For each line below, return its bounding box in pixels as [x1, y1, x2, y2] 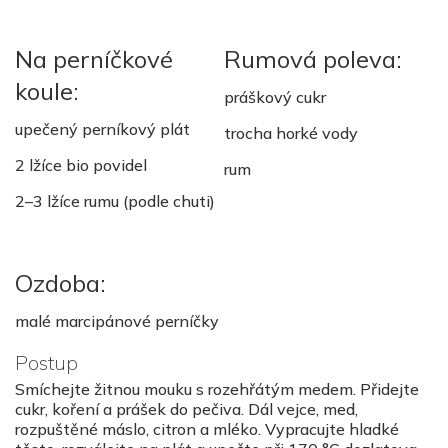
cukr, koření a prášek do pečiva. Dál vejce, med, [15, 399, 358, 420]
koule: [15, 76, 78, 107]
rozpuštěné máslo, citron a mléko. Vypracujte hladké [15, 419, 399, 440]
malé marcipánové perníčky [15, 311, 219, 332]
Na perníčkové [15, 44, 173, 75]
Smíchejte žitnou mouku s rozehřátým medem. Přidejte [15, 379, 419, 400]
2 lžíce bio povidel [15, 155, 147, 176]
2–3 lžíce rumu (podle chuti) [15, 191, 215, 212]
